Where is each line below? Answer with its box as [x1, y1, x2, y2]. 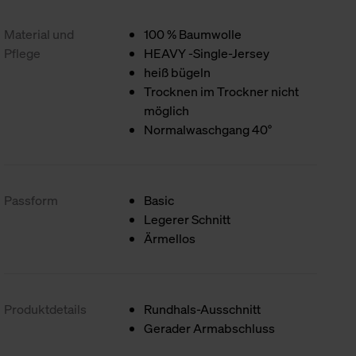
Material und [4, 25, 75, 43]
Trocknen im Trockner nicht [144, 83, 300, 100]
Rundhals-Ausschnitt [144, 300, 261, 318]
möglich [144, 102, 190, 119]
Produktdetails [4, 300, 87, 318]
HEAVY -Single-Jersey [144, 44, 270, 62]
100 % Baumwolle [144, 25, 242, 43]
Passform [4, 192, 59, 209]
